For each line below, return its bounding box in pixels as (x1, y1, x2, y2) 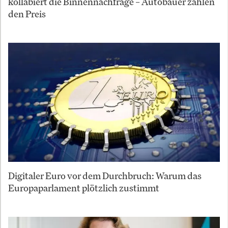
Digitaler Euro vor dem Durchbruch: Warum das (8, 169, 202, 182)
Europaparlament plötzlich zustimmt (8, 181, 159, 194)
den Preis (8, 7, 46, 20)
